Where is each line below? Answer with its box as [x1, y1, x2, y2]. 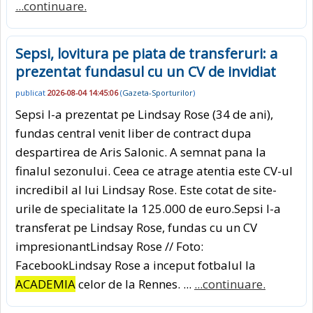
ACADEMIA [15, 275, 75, 292]
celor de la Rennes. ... [75, 275, 194, 292]
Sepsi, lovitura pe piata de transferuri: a [15, 44, 277, 64]
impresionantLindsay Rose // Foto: [15, 238, 203, 254]
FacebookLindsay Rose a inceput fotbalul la [15, 256, 256, 273]
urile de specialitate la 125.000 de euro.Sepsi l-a [15, 200, 281, 217]
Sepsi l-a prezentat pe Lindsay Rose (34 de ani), [15, 105, 273, 122]
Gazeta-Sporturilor [122, 87, 193, 99]
